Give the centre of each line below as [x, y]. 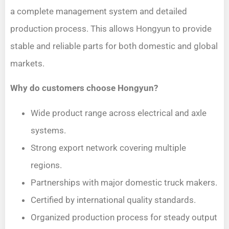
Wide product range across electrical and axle [119, 113]
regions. [46, 165]
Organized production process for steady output [124, 217]
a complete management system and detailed [99, 11]
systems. [48, 130]
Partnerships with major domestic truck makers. [124, 182]
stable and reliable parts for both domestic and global [114, 46]
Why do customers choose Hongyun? [84, 88]
